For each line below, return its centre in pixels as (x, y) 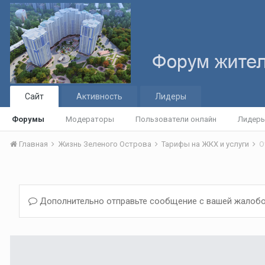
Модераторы (90, 119)
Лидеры (171, 96)
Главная (33, 144)
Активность (99, 96)
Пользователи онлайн (176, 119)
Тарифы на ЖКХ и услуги (206, 144)
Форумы (28, 119)
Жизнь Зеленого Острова (106, 144)
